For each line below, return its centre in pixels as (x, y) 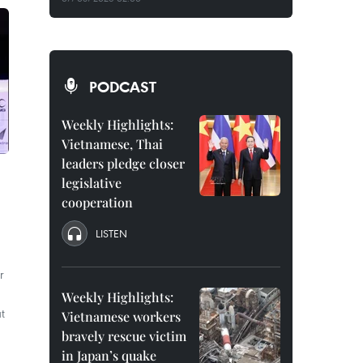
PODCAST (123, 87)
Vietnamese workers (121, 316)
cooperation (97, 202)
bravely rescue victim (124, 336)
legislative (92, 183)
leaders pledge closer (123, 163)
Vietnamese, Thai (112, 144)
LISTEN (111, 233)
